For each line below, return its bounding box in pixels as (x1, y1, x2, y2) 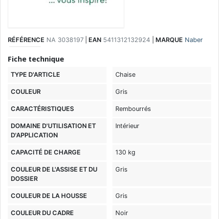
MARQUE (155, 36, 183, 44)
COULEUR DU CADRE (11, 209, 74, 217)
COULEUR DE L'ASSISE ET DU (11, 166, 98, 174)
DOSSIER (11, 175, 38, 183)
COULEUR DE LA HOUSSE (11, 192, 88, 200)
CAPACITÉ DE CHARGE (11, 149, 81, 156)
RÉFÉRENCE (8, 36, 44, 44)
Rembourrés (115, 105, 152, 113)
